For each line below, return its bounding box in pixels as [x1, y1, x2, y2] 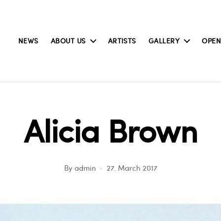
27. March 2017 [106, 163, 157, 173]
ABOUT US [50, 36, 86, 45]
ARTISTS [108, 36, 136, 45]
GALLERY [148, 36, 180, 45]
